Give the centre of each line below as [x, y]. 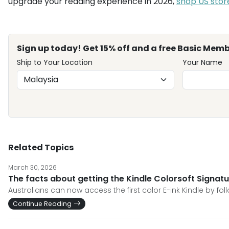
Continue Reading [42, 204]
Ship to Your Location [55, 62]
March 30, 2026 [32, 167]
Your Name [202, 62]
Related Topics [41, 147]
